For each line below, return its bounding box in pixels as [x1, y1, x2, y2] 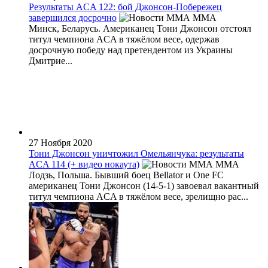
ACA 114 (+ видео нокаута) [29, 159, 139, 169]
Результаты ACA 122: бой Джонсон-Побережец [29, 1, 222, 12]
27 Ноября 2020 [29, 137, 92, 148]
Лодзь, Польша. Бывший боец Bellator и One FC [29, 169, 224, 180]
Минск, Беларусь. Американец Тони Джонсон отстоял [29, 23, 251, 33]
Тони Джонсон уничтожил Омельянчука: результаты [29, 148, 244, 159]
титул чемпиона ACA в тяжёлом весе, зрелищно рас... [29, 191, 248, 202]
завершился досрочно [29, 12, 117, 23]
